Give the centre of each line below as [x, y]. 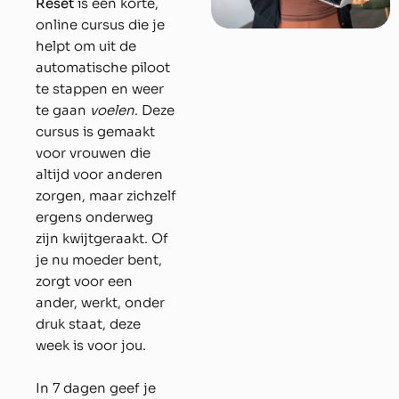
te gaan [63, 110]
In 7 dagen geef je [96, 388]
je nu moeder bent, [99, 260]
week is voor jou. [91, 346]
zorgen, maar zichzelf [106, 196]
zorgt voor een [84, 281]
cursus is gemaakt [95, 132]
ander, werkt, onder [100, 303]
